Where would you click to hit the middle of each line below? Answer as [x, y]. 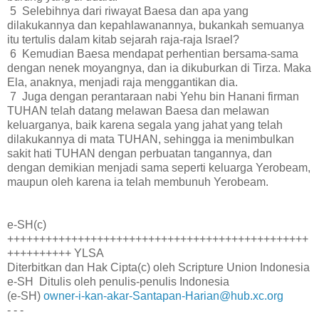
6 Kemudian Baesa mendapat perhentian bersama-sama [153, 53]
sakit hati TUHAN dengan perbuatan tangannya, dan [140, 153]
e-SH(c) [27, 224]
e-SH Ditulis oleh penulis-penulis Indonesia [118, 281]
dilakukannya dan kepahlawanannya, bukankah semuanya [156, 25]
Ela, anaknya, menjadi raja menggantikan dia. [122, 82]
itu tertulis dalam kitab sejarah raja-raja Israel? [123, 39]
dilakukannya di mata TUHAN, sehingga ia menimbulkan [151, 139]
